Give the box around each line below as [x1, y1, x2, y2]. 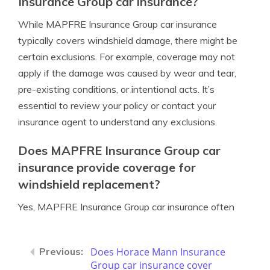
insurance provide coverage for [18, 160, 196, 175]
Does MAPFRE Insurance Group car [18, 143, 221, 158]
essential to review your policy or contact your [18, 99, 216, 111]
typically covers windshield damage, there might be [18, 34, 237, 46]
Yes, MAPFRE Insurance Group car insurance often [18, 201, 234, 213]
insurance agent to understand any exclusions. [18, 116, 217, 128]
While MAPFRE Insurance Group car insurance [18, 18, 217, 30]
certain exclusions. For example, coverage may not [18, 51, 235, 63]
